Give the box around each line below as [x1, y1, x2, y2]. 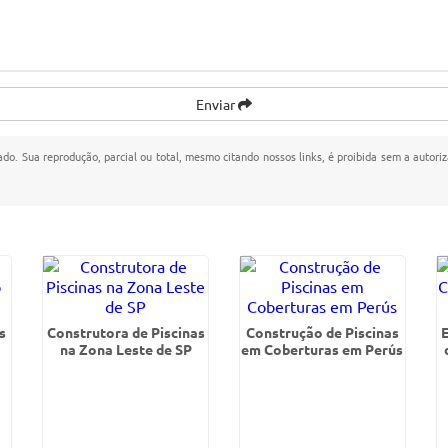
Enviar [196, 95, 238, 113]
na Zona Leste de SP [59, 340, 192, 358]
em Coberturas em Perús [241, 340, 404, 358]
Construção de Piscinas [245, 323, 399, 341]
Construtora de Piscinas [46, 323, 205, 341]
